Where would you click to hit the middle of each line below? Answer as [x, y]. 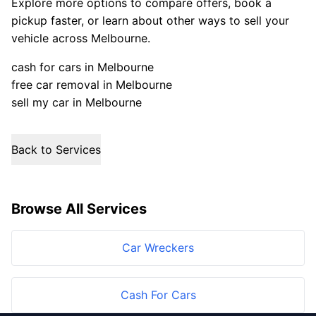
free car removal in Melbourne [92, 85]
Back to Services [56, 149]
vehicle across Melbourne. [81, 38]
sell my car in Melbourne [77, 102]
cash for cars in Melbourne [83, 67]
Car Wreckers [158, 248]
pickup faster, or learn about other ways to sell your [150, 20]
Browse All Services [79, 209]
